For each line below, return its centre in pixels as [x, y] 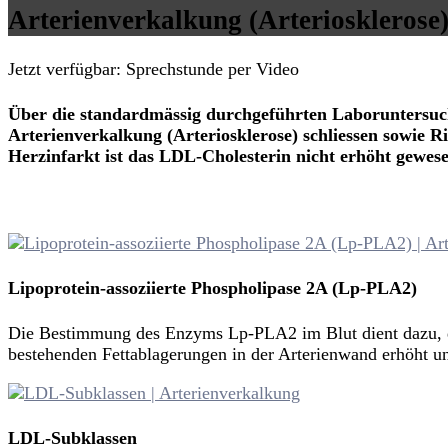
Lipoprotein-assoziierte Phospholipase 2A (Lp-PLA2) [212, 287]
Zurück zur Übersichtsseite [147, 222]
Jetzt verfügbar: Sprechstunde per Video [153, 68]
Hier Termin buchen [117, 201]
